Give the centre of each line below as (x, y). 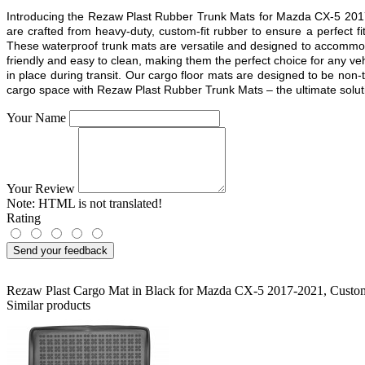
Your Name (36, 117)
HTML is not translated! (99, 203)
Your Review (41, 188)
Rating (24, 218)
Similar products (48, 305)
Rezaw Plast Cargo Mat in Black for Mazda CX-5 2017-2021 (165, 290)
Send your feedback (60, 250)
